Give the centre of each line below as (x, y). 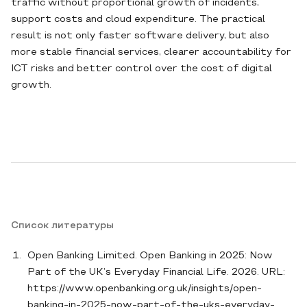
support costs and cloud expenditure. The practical (138, 20)
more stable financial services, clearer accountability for (151, 53)
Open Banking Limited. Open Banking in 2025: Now (150, 256)
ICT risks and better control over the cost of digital (142, 69)
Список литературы (62, 226)
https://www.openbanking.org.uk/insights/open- (145, 289)
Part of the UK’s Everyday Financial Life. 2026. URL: (156, 273)
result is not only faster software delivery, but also (140, 36)
